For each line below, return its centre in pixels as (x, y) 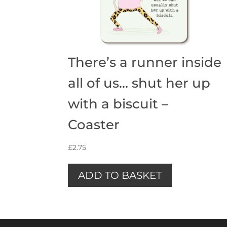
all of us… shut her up (139, 83)
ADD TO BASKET (120, 175)
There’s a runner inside (145, 62)
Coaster (94, 124)
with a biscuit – (118, 104)
